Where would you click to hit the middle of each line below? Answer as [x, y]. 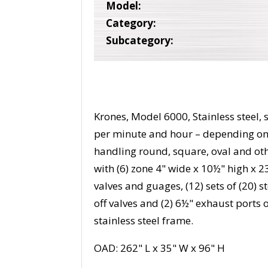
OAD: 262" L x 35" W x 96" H [160, 248]
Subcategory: [140, 41]
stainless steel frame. [144, 221]
